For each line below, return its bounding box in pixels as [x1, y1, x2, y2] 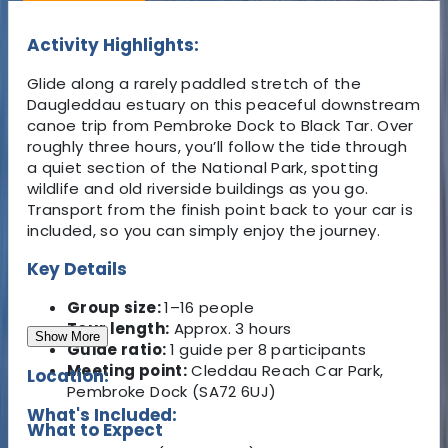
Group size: [67, 296, 161, 318]
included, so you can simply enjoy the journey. [27, 219, 381, 241]
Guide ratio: [67, 338, 167, 360]
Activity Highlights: [27, 32, 199, 57]
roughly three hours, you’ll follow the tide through [27, 135, 407, 157]
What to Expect [27, 417, 163, 442]
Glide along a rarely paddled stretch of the [27, 72, 362, 94]
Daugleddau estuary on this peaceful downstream [27, 93, 421, 115]
